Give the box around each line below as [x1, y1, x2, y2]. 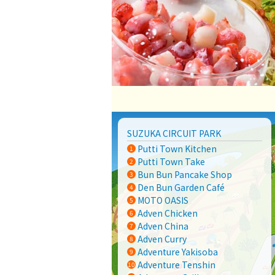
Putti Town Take [137, 155, 205, 168]
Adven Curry [137, 233, 187, 245]
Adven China [137, 220, 188, 232]
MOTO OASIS [137, 194, 188, 206]
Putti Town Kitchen [137, 142, 217, 155]
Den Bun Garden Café [137, 181, 225, 193]
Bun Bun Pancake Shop [137, 168, 232, 180]
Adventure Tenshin [137, 258, 215, 271]
